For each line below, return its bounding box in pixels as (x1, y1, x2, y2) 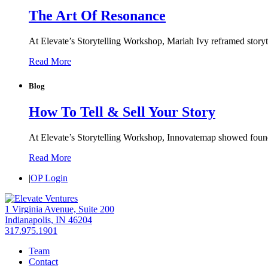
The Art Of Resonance (29, 7, 166, 23)
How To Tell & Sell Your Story (29, 103, 215, 120)
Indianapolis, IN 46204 (5, 214, 92, 225)
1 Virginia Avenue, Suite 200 (5, 203, 114, 214)
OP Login (31, 172, 68, 183)
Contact (29, 256, 58, 267)
